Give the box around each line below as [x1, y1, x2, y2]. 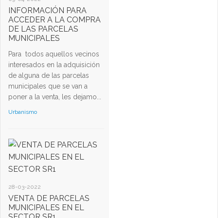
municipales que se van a [8, 82, 88, 91]
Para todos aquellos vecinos [8, 50, 101, 58]
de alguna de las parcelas [8, 72, 89, 80]
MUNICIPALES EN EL [8, 203, 84, 213]
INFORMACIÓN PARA [8, 6, 87, 16]
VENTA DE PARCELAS [8, 194, 90, 203]
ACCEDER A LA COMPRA [8, 15, 101, 25]
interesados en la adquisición [8, 61, 100, 69]
